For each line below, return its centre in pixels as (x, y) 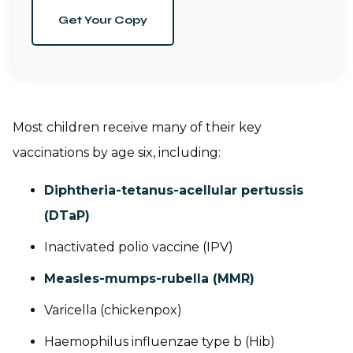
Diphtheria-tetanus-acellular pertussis (174, 191)
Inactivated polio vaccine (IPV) (139, 247)
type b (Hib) (237, 342)
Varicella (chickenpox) (113, 310)
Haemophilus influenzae (121, 342)
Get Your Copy (103, 20)
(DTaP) (67, 216)
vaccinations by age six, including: (117, 153)
